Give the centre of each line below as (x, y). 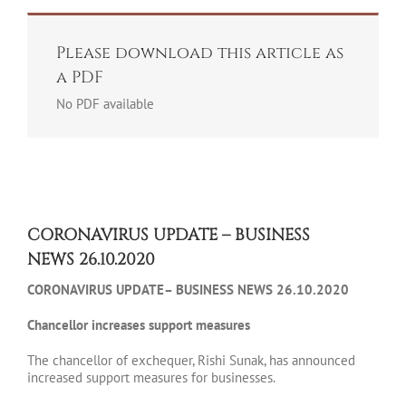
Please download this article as (200, 53)
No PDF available (105, 104)
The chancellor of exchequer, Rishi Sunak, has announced (191, 361)
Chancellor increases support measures (139, 325)
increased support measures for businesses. (151, 378)
